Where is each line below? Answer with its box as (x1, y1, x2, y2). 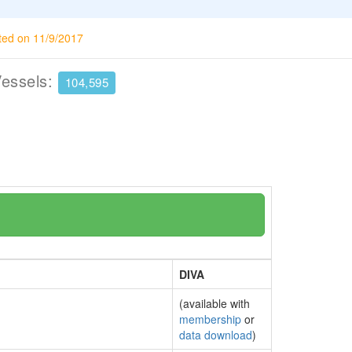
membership (179, 311, 241, 327)
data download (179, 327, 252, 343)
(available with (179, 295, 250, 311)
